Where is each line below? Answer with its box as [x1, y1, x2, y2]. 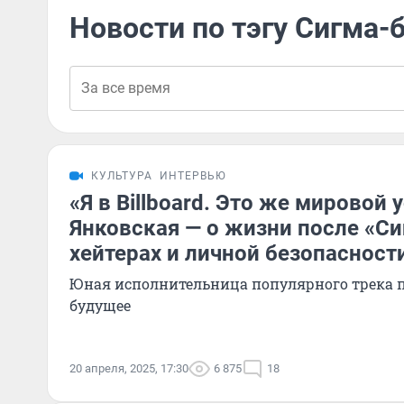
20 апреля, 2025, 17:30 [69, 362, 188, 375]
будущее [69, 296, 131, 315]
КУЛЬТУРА [91, 170, 152, 182]
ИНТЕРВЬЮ [160, 170, 226, 182]
